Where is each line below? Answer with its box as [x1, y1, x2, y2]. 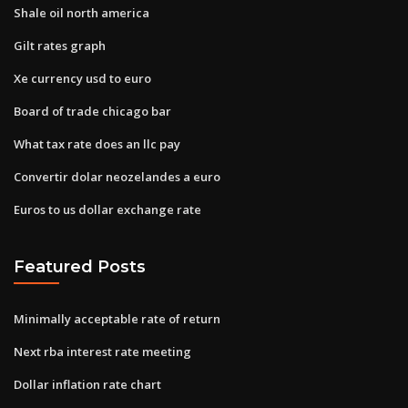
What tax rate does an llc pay [14, 135, 180, 152]
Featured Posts [14, 257, 146, 277]
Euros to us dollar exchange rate [14, 200, 201, 218]
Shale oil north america [14, 4, 149, 21]
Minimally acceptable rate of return [14, 310, 220, 327]
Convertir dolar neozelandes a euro [14, 168, 220, 185]
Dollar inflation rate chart [14, 375, 161, 393]
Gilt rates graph [14, 36, 106, 54]
